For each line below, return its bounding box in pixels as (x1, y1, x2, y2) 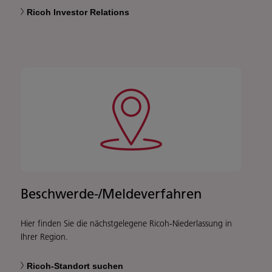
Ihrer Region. (21, 231, 68, 243)
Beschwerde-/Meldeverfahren (21, 185, 202, 203)
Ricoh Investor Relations (27, 7, 129, 18)
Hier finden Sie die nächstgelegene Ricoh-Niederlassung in (21, 218, 232, 229)
